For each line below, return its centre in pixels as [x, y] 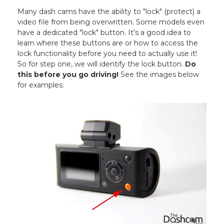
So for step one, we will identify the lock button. [101, 64]
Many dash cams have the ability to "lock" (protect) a [109, 12]
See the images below [159, 75]
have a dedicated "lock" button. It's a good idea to [104, 33]
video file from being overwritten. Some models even [111, 22]
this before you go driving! [68, 75]
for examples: [41, 85]
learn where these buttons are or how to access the [108, 43]
